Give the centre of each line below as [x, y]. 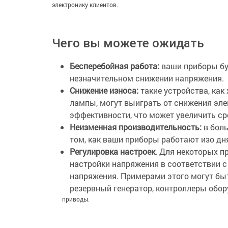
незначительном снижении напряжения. [147, 78]
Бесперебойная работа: [115, 66]
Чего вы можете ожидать [128, 43]
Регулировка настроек [112, 151]
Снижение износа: [104, 90]
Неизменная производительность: [136, 127]
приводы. [76, 199]
